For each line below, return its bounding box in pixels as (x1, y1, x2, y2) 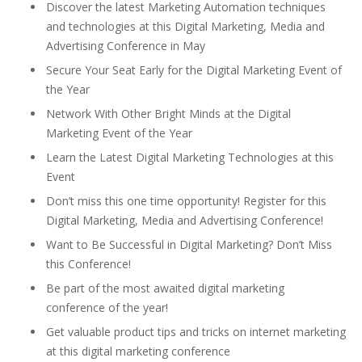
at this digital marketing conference (46, 343, 230, 359)
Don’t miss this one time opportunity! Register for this (46, 193, 326, 208)
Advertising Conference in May (46, 38, 205, 53)
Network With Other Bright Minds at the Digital (46, 106, 291, 121)
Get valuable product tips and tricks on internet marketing (46, 324, 346, 339)
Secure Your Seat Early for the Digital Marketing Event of (46, 62, 342, 78)
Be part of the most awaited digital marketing (46, 280, 284, 296)
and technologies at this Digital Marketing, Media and (46, 19, 325, 34)
